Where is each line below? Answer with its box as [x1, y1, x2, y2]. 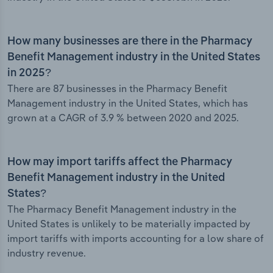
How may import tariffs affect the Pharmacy [7, 157, 232, 168]
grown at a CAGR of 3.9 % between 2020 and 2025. [7, 112, 239, 124]
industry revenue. [7, 247, 86, 260]
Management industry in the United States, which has [7, 97, 248, 110]
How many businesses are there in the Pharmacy [7, 36, 252, 48]
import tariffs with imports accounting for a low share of [7, 232, 264, 245]
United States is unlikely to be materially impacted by [7, 218, 250, 230]
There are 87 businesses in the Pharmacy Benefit [7, 82, 227, 95]
